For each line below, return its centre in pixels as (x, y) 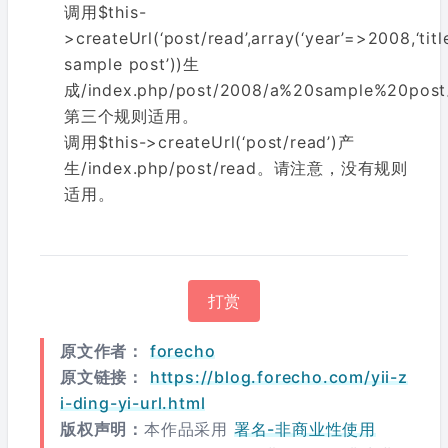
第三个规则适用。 (131, 116)
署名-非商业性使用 (305, 429)
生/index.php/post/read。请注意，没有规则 (236, 168)
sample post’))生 (132, 64)
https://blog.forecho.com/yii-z (278, 377)
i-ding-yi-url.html (133, 403)
